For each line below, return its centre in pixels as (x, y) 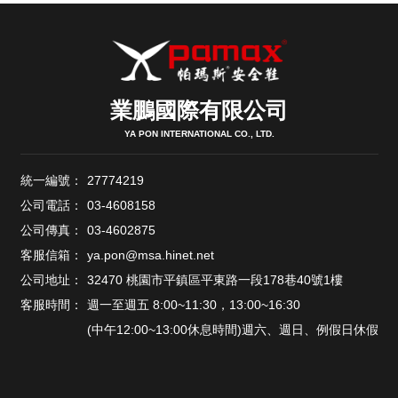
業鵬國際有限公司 (199, 111)
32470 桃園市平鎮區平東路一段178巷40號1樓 (215, 280)
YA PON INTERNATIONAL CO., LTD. (199, 134)
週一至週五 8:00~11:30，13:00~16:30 (193, 305)
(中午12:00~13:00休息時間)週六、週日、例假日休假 (232, 330)
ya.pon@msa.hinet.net (150, 255)
